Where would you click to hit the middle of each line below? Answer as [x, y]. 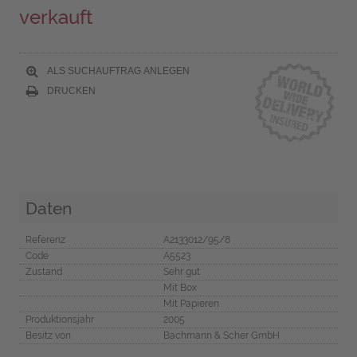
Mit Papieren [191, 303]
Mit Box [180, 287]
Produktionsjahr [59, 319]
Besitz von [48, 335]
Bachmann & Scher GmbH [221, 335]
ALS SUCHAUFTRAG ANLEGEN [117, 71]
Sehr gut [181, 271]
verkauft [55, 18]
